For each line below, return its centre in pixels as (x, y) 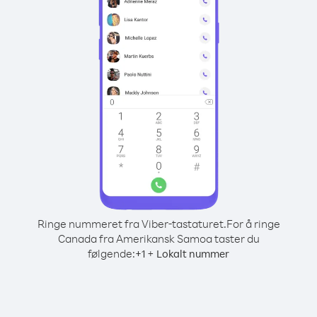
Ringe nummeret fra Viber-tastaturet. (132, 224)
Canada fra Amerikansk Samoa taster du (158, 238)
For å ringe (253, 224)
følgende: (111, 253)
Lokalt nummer (193, 254)
